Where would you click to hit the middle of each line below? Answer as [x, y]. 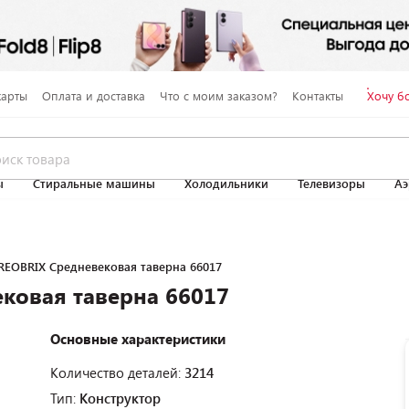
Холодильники [226, 184]
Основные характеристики [138, 338]
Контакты [317, 95]
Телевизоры [331, 184]
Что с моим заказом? [218, 95]
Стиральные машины [94, 184]
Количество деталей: [117, 372]
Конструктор [120, 398]
